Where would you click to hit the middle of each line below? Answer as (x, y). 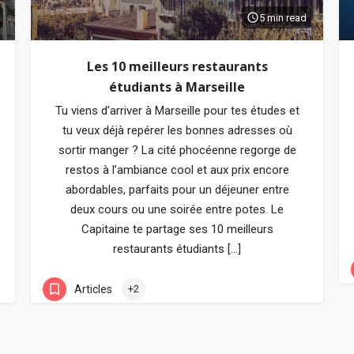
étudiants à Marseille (177, 87)
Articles (93, 289)
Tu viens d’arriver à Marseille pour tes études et (177, 111)
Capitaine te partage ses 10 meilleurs (177, 229)
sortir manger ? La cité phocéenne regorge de (177, 150)
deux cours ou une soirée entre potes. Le (177, 209)
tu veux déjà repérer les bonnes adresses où (177, 130)
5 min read (283, 17)
